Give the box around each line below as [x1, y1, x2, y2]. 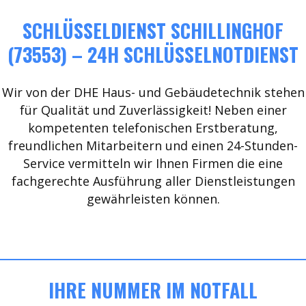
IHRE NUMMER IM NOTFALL [48, 276, 258, 304]
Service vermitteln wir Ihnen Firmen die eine [23, 155, 283, 171]
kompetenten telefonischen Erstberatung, [28, 120, 278, 136]
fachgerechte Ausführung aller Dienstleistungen [11, 173, 295, 189]
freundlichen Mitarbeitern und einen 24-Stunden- [8, 137, 298, 154]
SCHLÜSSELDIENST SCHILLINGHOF [23, 16, 283, 44]
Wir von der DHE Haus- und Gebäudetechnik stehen [1, 84, 305, 100]
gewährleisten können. [86, 191, 220, 207]
